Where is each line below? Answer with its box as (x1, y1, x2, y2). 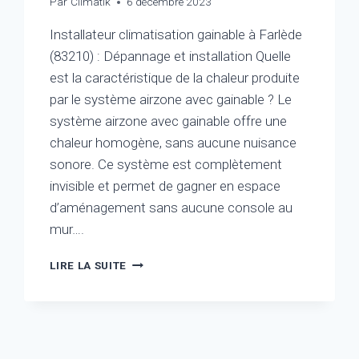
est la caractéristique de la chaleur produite (50, 70, 301, 87)
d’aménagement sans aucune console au (50, 200, 293, 216)
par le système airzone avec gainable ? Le (50, 91, 292, 108)
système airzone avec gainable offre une (50, 113, 288, 130)
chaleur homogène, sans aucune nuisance (50, 135, 297, 151)
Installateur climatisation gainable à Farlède (50, 26, 303, 43)
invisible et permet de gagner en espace (50, 178, 281, 195)
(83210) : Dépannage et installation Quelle (50, 48, 292, 65)
